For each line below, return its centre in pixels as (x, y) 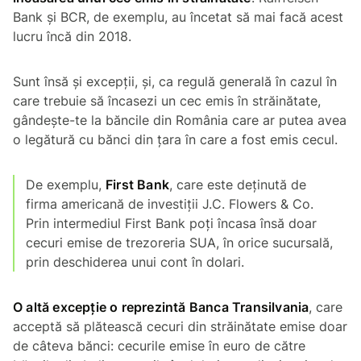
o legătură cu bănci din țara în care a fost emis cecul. (179, 139)
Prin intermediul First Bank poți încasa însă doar (171, 223)
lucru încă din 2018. (74, 36)
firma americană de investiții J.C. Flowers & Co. (170, 203)
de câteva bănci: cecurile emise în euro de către (159, 345)
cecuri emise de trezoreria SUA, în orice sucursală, (179, 242)
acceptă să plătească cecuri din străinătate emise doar (180, 326)
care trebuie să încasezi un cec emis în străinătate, (167, 100)
